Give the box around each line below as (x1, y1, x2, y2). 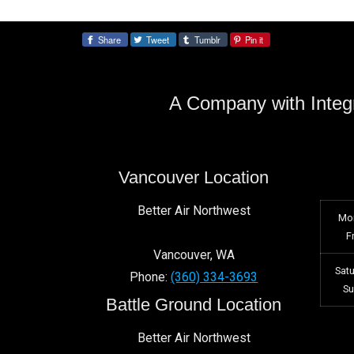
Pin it (245, 33, 264, 47)
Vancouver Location (119, 168, 269, 188)
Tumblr (194, 33, 220, 47)
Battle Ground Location (106, 295, 282, 315)
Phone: (130, 269, 171, 285)
